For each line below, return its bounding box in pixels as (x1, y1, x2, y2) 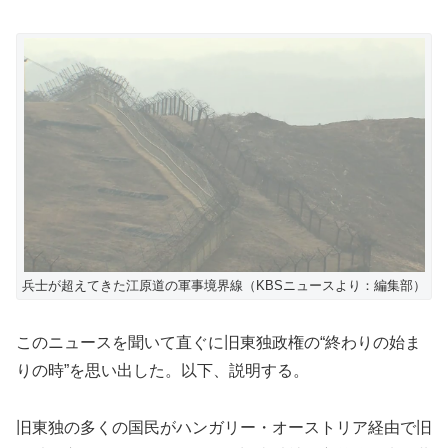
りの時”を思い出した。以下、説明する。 (16, 362, 309, 380)
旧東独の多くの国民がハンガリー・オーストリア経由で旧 (16, 419, 432, 437)
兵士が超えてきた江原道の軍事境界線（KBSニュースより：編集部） (22, 278, 426, 294)
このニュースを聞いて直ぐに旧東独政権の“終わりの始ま (16, 334, 421, 352)
